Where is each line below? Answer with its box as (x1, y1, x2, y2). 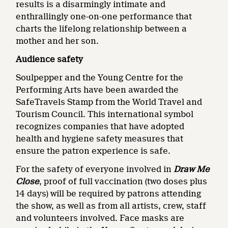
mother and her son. (16, 36, 99, 46)
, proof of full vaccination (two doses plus (39, 177, 208, 187)
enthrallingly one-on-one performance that (16, 12, 192, 22)
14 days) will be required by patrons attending (16, 189, 202, 199)
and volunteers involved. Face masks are (16, 213, 185, 223)
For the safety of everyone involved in (16, 164, 174, 175)
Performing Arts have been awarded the (16, 85, 179, 95)
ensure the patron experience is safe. (16, 146, 171, 156)
